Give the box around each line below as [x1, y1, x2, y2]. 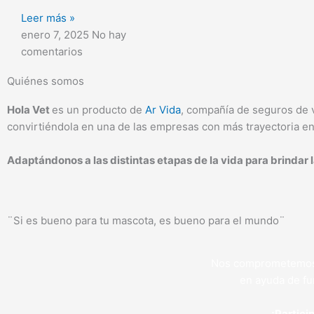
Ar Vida [145, 103, 181, 117]
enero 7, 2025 [21, 28, 92, 42]
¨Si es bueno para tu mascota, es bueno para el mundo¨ [7, 214, 285, 228]
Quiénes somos [7, 74, 84, 88]
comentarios [21, 45, 83, 59]
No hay [92, 28, 126, 42]
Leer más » [21, 11, 75, 25]
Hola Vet [7, 103, 52, 117]
